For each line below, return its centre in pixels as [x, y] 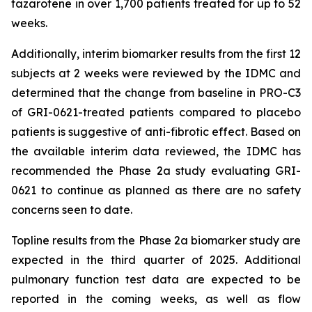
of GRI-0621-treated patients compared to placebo [156, 112]
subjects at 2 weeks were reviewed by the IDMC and [156, 73]
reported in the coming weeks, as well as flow [156, 299]
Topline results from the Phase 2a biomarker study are [156, 240]
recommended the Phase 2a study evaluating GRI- [156, 171]
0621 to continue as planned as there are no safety [156, 190]
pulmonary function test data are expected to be [156, 279]
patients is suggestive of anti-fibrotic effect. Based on [156, 132]
